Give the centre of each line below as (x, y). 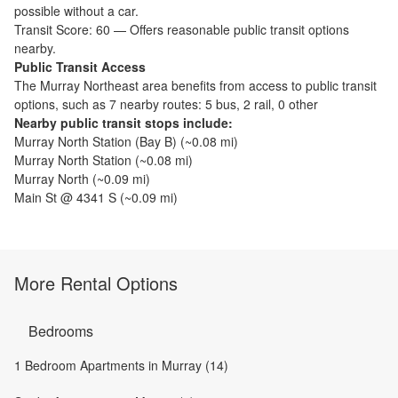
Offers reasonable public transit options (239, 29)
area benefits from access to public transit (258, 85)
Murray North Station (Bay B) (96, 141)
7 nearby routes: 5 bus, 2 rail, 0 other (214, 103)
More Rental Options (96, 283)
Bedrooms (61, 330)
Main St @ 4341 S (65, 197)
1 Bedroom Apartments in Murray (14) (121, 365)
